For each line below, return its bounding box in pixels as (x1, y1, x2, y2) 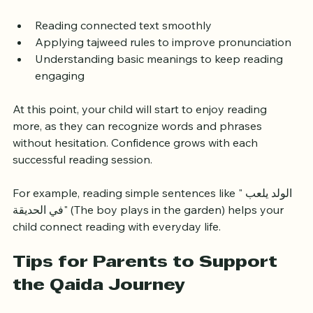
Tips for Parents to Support (13, 269, 282, 285)
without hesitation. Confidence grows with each (13, 150, 261, 164)
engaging (35, 82, 85, 97)
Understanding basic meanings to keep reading (35, 66, 286, 80)
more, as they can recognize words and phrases (13, 133, 265, 147)
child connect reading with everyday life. (13, 233, 221, 248)
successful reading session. (13, 166, 152, 181)
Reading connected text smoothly (35, 32, 212, 47)
